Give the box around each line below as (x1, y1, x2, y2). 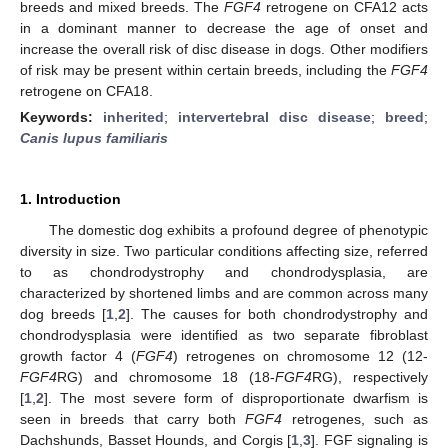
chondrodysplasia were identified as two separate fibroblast (20, 326, 428, 343)
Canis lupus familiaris (20, 129, 168, 146)
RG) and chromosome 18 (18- (57, 368, 276, 385)
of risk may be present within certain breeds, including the (20, 61, 391, 78)
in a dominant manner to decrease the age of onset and (20, 19, 428, 36)
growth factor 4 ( (20, 347, 136, 364)
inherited (103, 108, 164, 125)
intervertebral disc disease (178, 108, 371, 125)
